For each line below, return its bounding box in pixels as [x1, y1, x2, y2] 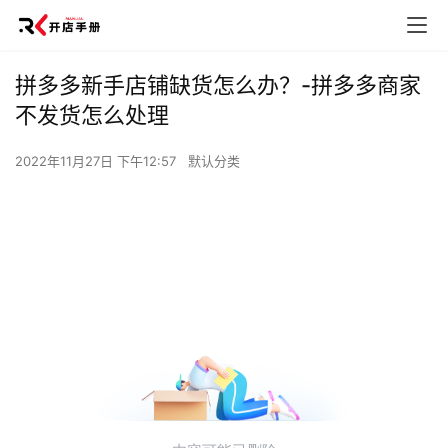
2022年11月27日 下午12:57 [15, 153, 180, 169]
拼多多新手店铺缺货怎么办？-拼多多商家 [15, 72, 421, 98]
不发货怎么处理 [15, 102, 169, 128]
